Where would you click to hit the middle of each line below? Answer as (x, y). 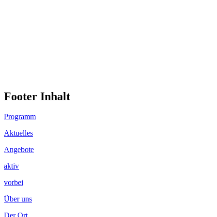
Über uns (18, 199)
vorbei (14, 183)
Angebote (19, 150)
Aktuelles (18, 133)
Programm (20, 117)
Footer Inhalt (37, 96)
